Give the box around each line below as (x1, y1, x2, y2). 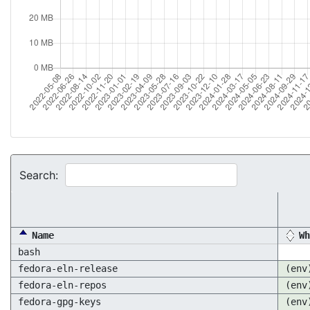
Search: (19, 168, 58, 182)
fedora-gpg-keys (18, 296, 101, 307)
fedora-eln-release (18, 263, 118, 274)
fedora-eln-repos (18, 280, 107, 291)
